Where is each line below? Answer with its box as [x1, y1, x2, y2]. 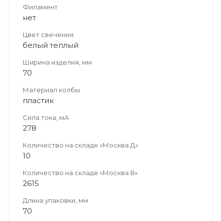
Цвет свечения [23, 30, 74, 38]
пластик [23, 95, 54, 105]
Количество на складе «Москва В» [23, 168, 138, 177]
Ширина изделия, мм [23, 58, 92, 66]
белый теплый [23, 40, 78, 50]
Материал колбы [23, 85, 80, 94]
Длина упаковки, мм [23, 196, 88, 204]
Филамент [23, 2, 58, 11]
